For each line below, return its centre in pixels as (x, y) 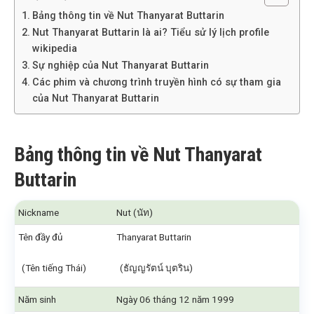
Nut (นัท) (135, 212)
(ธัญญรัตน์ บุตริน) (156, 268)
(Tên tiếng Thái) (54, 268)
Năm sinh (37, 299)
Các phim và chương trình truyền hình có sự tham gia (156, 82)
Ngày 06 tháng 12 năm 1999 (175, 299)
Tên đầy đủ (41, 237)
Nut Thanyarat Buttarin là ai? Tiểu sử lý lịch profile (150, 33)
